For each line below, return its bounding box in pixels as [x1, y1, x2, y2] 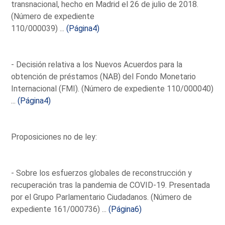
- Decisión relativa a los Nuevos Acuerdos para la [11, 59, 183, 69]
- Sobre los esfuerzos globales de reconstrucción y [11, 168, 192, 178]
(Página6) [108, 204, 142, 214]
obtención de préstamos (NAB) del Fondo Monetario [11, 71, 196, 81]
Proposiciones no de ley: [11, 132, 97, 142]
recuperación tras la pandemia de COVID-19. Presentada [11, 180, 210, 190]
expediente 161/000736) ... [11, 204, 109, 214]
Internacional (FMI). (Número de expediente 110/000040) [11, 83, 214, 93]
